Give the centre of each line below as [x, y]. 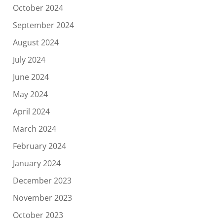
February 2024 [39, 146]
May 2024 [30, 94]
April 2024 [31, 112]
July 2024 [29, 60]
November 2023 [42, 198]
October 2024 [38, 8]
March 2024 [34, 129]
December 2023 [42, 181]
